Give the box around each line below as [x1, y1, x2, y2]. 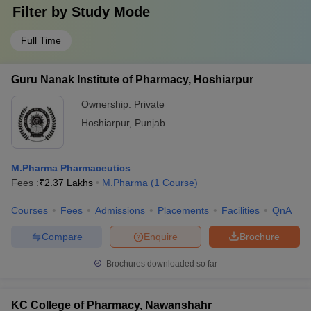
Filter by [12, 4, 72, 19]
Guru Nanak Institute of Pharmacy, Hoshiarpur [11, 74, 253, 85]
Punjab [135, 117, 165, 128]
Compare [41, 230, 83, 242]
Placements [158, 205, 209, 216]
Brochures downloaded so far [104, 259, 217, 269]
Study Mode [72, 4, 150, 19]
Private [134, 99, 165, 110]
